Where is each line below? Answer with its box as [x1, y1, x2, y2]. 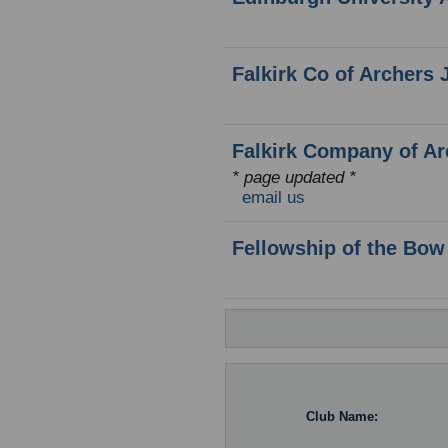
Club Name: [306, 408, 378, 424]
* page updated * [232, 168, 356, 187]
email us [242, 188, 305, 207]
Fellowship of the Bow [232, 237, 445, 259]
